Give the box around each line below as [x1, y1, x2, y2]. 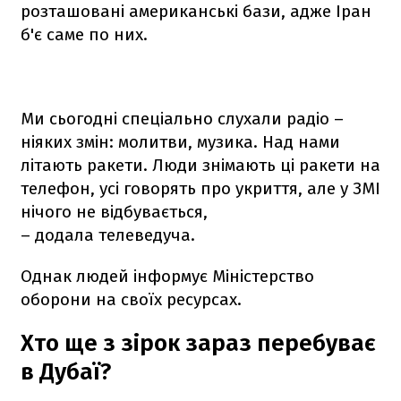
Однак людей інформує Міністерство [21, 265, 314, 286]
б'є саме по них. [21, 23, 148, 45]
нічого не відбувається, [21, 200, 208, 222]
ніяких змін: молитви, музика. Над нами [21, 131, 340, 152]
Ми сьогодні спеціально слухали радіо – [21, 107, 344, 129]
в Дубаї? [21, 357, 111, 386]
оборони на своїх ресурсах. [21, 288, 242, 310]
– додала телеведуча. [21, 224, 195, 245]
